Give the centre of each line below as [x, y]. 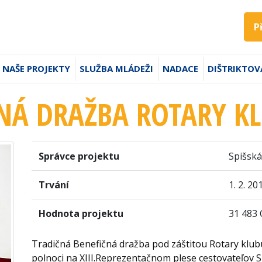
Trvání [54, 185]
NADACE [180, 68]
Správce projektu [79, 156]
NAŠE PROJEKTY [36, 68]
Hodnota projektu [81, 213]
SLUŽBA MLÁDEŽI [116, 68]
